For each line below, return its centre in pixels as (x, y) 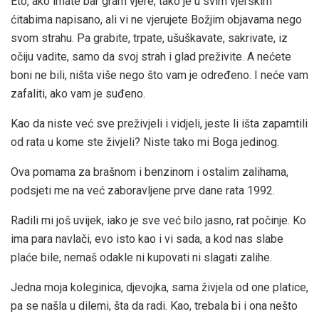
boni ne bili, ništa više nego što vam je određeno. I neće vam (159, 75)
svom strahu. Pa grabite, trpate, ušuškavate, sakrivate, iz (149, 38)
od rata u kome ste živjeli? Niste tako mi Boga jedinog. (145, 142)
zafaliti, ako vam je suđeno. (78, 93)
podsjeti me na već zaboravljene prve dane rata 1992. (143, 190)
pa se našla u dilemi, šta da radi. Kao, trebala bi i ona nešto (154, 305)
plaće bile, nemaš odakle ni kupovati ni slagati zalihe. (141, 257)
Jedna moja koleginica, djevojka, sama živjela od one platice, (159, 287)
